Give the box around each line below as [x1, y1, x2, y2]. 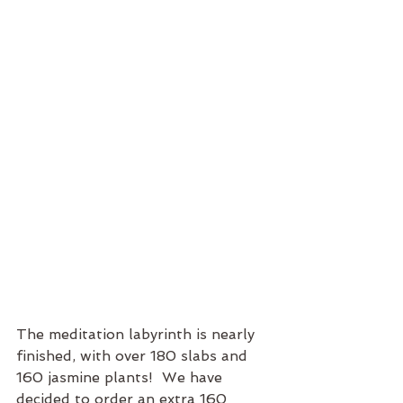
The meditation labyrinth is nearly [16, 326, 259, 344]
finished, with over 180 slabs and [16, 347, 252, 365]
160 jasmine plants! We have [16, 369, 227, 387]
